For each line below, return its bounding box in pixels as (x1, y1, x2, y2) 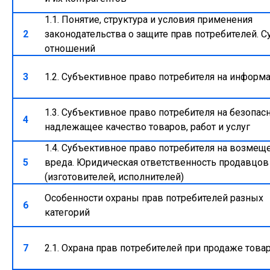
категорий (45, 206, 90, 218)
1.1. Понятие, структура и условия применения (45, 13, 253, 25)
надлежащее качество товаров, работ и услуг (45, 121, 251, 133)
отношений (45, 42, 96, 54)
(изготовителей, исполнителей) (45, 171, 184, 183)
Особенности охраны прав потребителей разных (45, 192, 264, 204)
